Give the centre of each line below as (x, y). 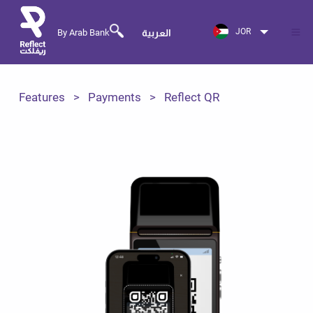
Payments (114, 97)
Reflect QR (191, 97)
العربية (156, 32)
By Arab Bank (83, 32)
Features (42, 97)
